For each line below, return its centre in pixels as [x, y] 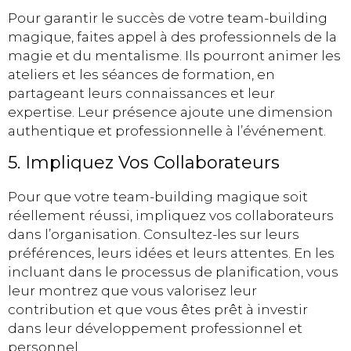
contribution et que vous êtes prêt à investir [158, 309]
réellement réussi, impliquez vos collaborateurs [171, 215]
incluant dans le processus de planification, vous [173, 271]
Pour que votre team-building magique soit [158, 196]
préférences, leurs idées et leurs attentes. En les [171, 253]
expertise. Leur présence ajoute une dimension [170, 112]
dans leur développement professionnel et [155, 328]
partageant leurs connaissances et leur [141, 93]
